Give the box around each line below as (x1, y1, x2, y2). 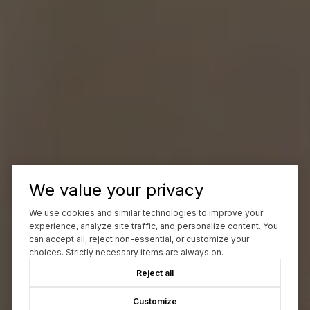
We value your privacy (28, 180, 203, 201)
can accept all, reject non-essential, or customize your (28, 234, 249, 245)
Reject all (136, 268, 174, 279)
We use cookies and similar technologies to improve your (28, 208, 263, 219)
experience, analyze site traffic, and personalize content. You (28, 221, 278, 232)
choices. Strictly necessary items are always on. (28, 247, 224, 258)
